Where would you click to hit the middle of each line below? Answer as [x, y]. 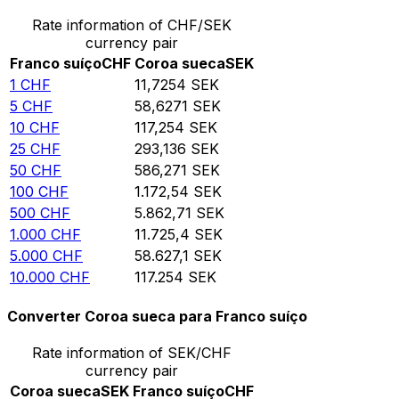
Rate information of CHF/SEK [132, 24]
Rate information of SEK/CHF [132, 353]
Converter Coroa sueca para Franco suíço [157, 317]
